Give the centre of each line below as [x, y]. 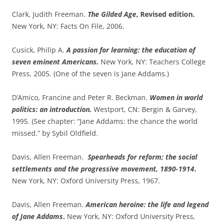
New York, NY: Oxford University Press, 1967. [86, 180]
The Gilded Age [112, 14]
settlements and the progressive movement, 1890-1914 [103, 168]
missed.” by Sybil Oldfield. [55, 133]
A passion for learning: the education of [131, 50]
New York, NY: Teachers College [153, 61]
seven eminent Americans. [56, 61]
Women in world [176, 97]
